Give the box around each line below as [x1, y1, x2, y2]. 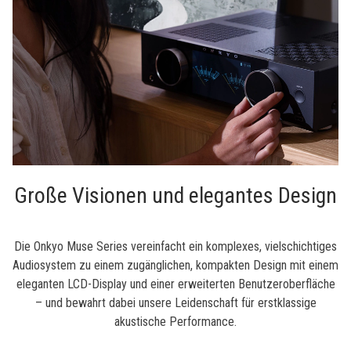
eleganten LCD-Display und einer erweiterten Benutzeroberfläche [16, 276, 335, 291]
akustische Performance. [114, 313, 237, 329]
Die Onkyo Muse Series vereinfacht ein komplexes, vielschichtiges [14, 238, 337, 254]
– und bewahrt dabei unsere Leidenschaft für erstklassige [34, 295, 317, 310]
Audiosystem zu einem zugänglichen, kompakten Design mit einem [13, 257, 338, 273]
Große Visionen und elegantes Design [14, 182, 337, 208]
